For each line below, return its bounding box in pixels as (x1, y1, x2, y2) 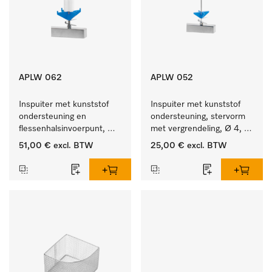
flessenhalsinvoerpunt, (19, 124, 105, 133)
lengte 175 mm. (151, 137, 209, 145)
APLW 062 (19, 73, 62, 82)
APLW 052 (151, 73, 193, 82)
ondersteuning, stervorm (151, 112, 245, 121)
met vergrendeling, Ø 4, (151, 124, 242, 133)
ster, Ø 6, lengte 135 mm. (19, 137, 117, 145)
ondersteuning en (19, 112, 86, 121)
